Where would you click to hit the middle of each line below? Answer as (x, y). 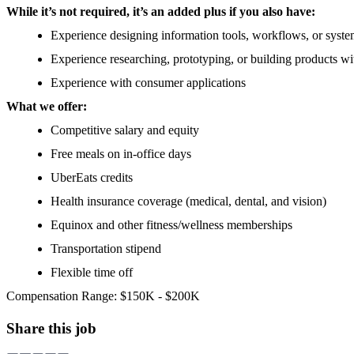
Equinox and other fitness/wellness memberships (171, 225)
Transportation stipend (106, 249)
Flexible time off (92, 273)
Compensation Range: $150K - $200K (103, 296)
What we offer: (47, 107)
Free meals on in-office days (121, 154)
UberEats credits (92, 178)
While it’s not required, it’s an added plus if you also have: (161, 12)
